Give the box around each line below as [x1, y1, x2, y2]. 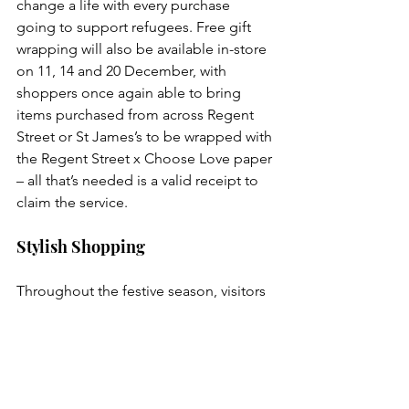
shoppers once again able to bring [16, 83, 245, 101]
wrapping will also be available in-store [16, 39, 270, 58]
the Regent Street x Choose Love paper [16, 149, 276, 167]
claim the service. [16, 193, 131, 211]
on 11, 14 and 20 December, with [16, 61, 230, 79]
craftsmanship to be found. [16, 369, 192, 387]
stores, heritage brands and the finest [16, 347, 261, 365]
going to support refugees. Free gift [16, 17, 255, 36]
